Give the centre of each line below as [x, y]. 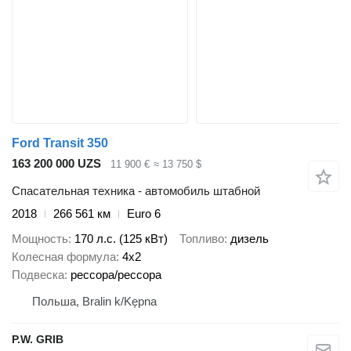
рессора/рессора [116, 275]
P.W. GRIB [38, 340]
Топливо [202, 239]
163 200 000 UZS [56, 164]
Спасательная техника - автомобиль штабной [136, 190]
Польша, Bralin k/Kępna [94, 302]
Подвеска [38, 275]
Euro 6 [144, 213]
